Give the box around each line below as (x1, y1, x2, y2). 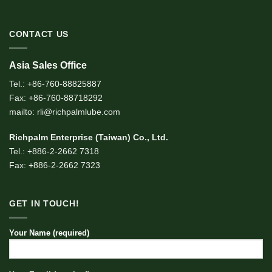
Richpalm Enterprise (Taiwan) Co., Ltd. (9, 132, 168, 142)
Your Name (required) (9, 228, 89, 238)
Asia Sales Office (9, 60, 87, 71)
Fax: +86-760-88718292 (9, 93, 103, 103)
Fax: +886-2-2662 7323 (9, 160, 100, 170)
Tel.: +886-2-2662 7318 (9, 146, 99, 156)
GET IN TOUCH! (9, 199, 80, 209)
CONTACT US (9, 29, 69, 39)
